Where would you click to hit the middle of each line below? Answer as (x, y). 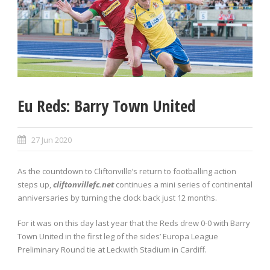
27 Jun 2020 (52, 140)
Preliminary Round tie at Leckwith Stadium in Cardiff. (112, 250)
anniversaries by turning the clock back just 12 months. (117, 198)
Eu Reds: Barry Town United (106, 106)
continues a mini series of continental (183, 185)
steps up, (35, 185)
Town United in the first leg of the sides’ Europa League (118, 237)
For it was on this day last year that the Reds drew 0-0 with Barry (134, 223)
